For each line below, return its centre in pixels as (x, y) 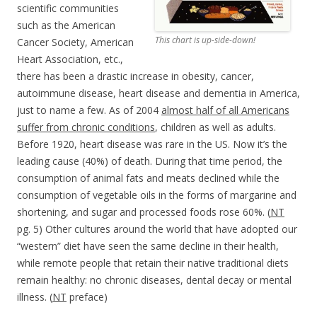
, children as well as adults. (215, 127)
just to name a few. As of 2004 (89, 110)
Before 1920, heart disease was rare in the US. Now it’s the (152, 144)
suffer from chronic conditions (86, 127)
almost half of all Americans (225, 110)
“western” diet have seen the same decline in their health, (148, 246)
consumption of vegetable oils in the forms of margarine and (157, 195)
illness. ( (35, 296)
